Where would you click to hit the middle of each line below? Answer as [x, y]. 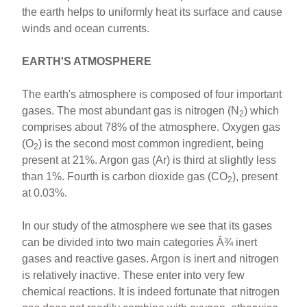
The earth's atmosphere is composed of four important [152, 94]
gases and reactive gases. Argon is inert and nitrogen [151, 259]
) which [262, 111]
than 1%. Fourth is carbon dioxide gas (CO [125, 176]
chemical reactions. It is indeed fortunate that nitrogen [151, 292]
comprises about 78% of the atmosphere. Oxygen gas [151, 127]
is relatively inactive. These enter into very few [134, 275]
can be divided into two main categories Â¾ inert [140, 242]
